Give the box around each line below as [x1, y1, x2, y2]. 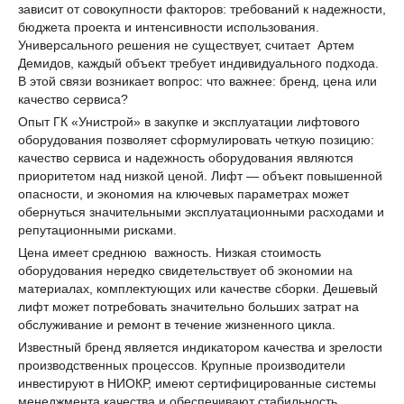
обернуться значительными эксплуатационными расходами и [18, 204, 384, 219]
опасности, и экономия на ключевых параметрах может [18, 186, 349, 201]
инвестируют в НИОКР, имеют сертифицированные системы [18, 375, 376, 390]
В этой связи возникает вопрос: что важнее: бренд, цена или [18, 73, 377, 88]
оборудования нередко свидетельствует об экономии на [18, 262, 353, 278]
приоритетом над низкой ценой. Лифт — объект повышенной [18, 168, 382, 183]
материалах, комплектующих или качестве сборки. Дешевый [18, 280, 378, 296]
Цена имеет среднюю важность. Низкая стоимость [18, 244, 325, 260]
